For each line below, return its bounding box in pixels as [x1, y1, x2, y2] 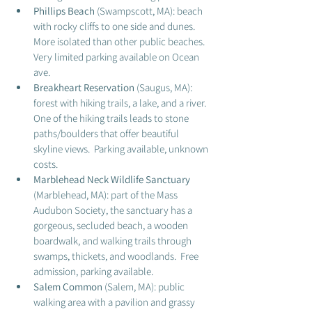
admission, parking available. [33, 265, 155, 278]
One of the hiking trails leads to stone [33, 111, 191, 125]
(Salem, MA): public [102, 280, 187, 293]
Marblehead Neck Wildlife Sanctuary [33, 173, 190, 186]
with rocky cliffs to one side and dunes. [33, 19, 199, 33]
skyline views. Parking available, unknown [33, 142, 210, 155]
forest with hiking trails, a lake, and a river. [33, 96, 210, 109]
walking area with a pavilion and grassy [33, 295, 197, 309]
